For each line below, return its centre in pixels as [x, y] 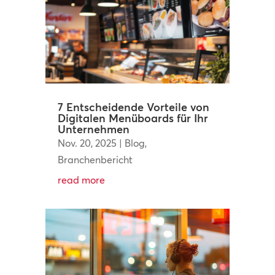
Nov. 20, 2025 [87, 143]
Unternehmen [93, 129]
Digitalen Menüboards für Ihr [133, 118]
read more [81, 180]
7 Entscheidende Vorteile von [133, 107]
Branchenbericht [95, 159]
